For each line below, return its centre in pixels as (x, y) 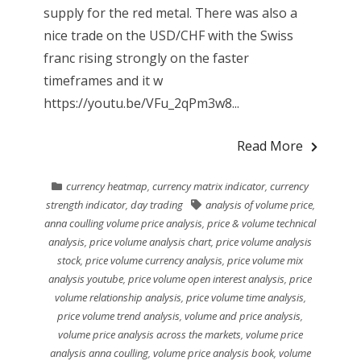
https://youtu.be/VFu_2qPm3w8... (141, 104)
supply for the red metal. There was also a (170, 13)
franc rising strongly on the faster (146, 58)
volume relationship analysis (118, 298)
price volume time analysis (245, 298)
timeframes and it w (103, 81)
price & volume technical (262, 224)
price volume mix (266, 261)
